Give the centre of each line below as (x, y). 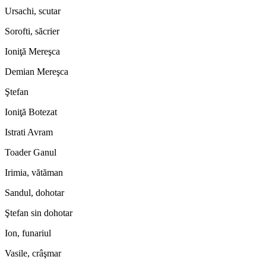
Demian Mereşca (37, 71)
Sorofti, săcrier (32, 31)
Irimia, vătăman (34, 172)
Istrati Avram (29, 132)
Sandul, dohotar (34, 192)
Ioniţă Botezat (31, 112)
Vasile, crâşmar (33, 253)
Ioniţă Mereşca (32, 51)
